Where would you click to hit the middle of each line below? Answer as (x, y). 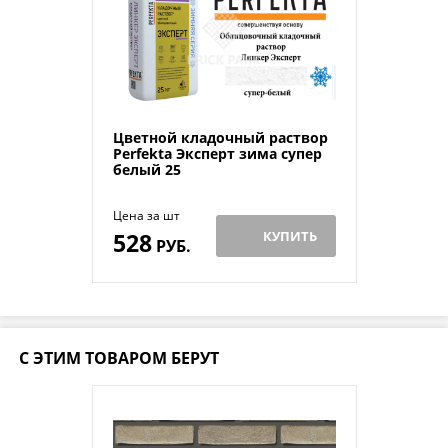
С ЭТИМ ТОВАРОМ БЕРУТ (119, 358)
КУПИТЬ (290, 236)
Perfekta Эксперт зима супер (217, 154)
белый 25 (146, 170)
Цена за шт (146, 216)
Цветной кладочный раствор (220, 138)
